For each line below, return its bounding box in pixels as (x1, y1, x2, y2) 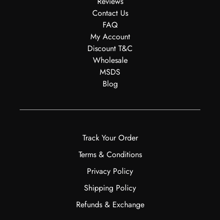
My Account (90, 31, 130, 43)
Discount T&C (87, 43, 133, 55)
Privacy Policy (87, 165, 133, 177)
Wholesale (92, 55, 128, 66)
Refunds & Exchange (76, 199, 144, 211)
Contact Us (92, 7, 128, 19)
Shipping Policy (84, 182, 136, 194)
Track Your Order (82, 132, 138, 144)
